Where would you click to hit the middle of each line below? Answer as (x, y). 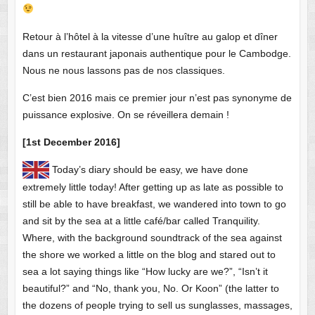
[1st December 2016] (71, 142)
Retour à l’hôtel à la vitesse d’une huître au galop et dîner (150, 36)
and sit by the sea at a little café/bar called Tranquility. (141, 220)
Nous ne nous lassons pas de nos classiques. (123, 70)
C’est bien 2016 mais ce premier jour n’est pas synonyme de (157, 97)
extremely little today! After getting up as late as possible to (153, 187)
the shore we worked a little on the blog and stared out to (149, 254)
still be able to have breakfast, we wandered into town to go (154, 204)
